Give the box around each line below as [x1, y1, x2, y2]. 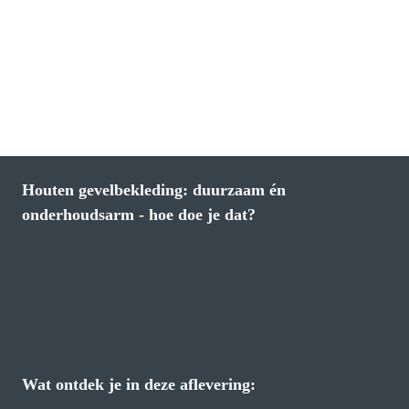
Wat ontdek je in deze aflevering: [22, 374, 256, 393]
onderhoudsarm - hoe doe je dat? [22, 204, 256, 224]
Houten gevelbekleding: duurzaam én [22, 180, 286, 199]
